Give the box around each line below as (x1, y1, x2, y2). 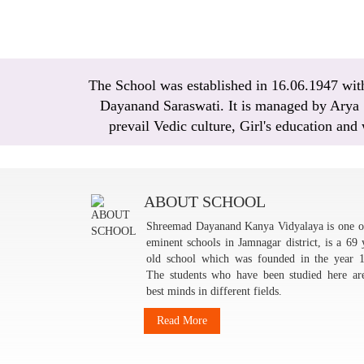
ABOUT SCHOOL (144, 193, 266, 210)
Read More (157, 314, 207, 327)
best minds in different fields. (146, 285, 282, 297)
